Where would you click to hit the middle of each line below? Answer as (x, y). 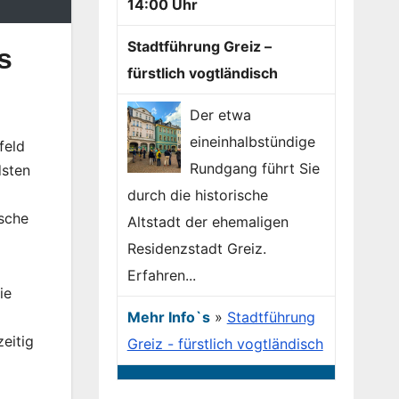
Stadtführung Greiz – (199, 47)
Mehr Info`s (168, 318)
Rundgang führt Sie (254, 169)
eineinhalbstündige (252, 142)
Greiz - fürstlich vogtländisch (225, 344)
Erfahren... (161, 276)
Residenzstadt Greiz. (196, 249)
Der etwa (220, 115)
